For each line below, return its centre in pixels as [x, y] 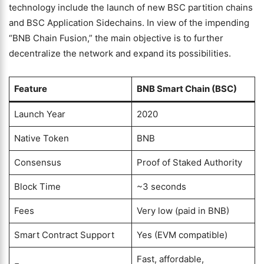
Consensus [37, 162]
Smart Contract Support [64, 235]
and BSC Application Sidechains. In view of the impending [129, 23]
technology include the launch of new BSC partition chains [131, 7]
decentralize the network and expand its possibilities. [120, 53]
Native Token [41, 138]
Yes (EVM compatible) [182, 235]
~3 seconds [161, 187]
